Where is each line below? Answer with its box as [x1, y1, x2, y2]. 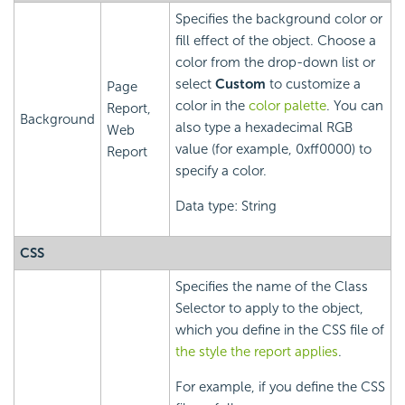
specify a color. [175, 163, 267, 180]
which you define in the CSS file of [175, 322, 384, 339]
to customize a [266, 76, 361, 93]
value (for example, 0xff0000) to [175, 141, 372, 158]
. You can [326, 98, 383, 115]
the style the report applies [175, 344, 338, 361]
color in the [175, 98, 249, 115]
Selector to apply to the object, [175, 300, 363, 317]
